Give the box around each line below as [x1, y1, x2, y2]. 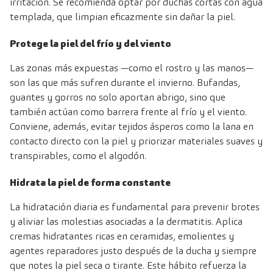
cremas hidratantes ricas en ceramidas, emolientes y [10, 230, 234, 243]
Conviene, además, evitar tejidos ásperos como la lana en [10, 120, 253, 133]
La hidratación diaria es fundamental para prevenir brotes [10, 200, 260, 214]
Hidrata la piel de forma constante [10, 176, 171, 190]
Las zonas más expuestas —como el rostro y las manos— [10, 62, 253, 75]
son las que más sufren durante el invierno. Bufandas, [10, 76, 240, 90]
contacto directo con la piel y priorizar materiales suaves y [10, 135, 263, 148]
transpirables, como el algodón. [10, 149, 146, 163]
